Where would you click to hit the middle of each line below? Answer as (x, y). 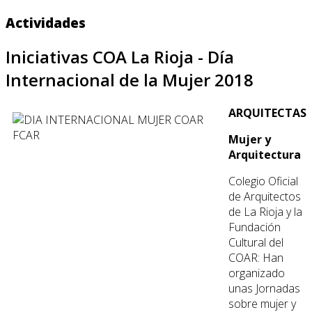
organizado (257, 273)
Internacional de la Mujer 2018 (130, 79)
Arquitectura (265, 154)
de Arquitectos (265, 196)
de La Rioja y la (265, 211)
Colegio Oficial (263, 181)
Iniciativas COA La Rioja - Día (120, 56)
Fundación (255, 227)
